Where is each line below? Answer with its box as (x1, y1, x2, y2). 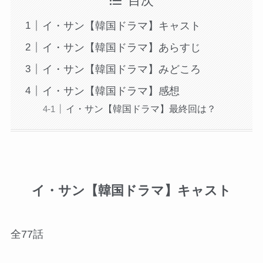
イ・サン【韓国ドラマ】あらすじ (42, 41, 201, 53)
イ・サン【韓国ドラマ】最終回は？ (65, 103, 216, 114)
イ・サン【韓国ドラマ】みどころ (42, 63, 201, 75)
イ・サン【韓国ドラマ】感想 (42, 85, 180, 97)
